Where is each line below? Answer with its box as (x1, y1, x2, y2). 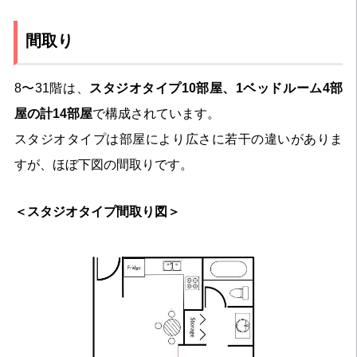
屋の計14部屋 (14, 106, 92, 120)
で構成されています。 (92, 106, 220, 120)
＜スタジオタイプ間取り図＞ (14, 204, 180, 218)
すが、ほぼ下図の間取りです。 (14, 157, 193, 171)
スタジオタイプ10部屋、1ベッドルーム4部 (89, 80, 343, 95)
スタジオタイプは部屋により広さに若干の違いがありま (14, 131, 343, 146)
